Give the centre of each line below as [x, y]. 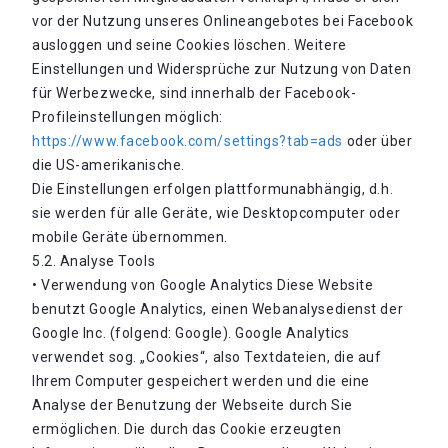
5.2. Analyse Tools [94, 261]
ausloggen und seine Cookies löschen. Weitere [189, 45]
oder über [377, 141]
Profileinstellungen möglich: [127, 117]
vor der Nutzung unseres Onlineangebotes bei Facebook [223, 21]
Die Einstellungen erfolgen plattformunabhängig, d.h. [213, 189]
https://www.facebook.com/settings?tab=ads [187, 141]
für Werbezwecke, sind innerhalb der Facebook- [194, 93]
